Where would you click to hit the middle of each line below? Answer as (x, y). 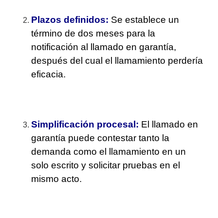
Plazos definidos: (70, 19)
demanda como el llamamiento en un (109, 152)
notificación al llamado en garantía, (104, 47)
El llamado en (170, 125)
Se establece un (145, 19)
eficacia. (49, 74)
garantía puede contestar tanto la (100, 138)
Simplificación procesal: (85, 125)
